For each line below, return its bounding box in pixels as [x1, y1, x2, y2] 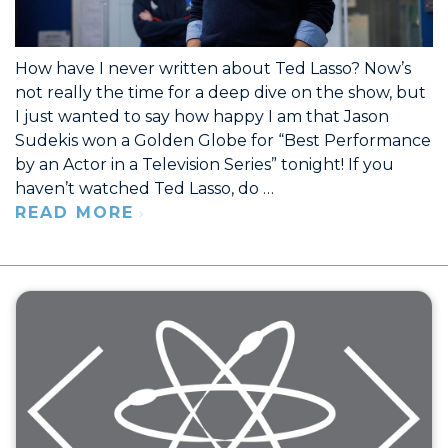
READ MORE [15, 203, 134, 223]
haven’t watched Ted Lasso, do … [15, 179, 274, 199]
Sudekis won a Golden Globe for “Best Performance [15, 131, 431, 151]
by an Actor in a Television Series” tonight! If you [15, 155, 394, 175]
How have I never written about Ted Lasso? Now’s [15, 59, 411, 79]
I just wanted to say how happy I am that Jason [15, 107, 389, 127]
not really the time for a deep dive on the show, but [15, 83, 426, 103]
